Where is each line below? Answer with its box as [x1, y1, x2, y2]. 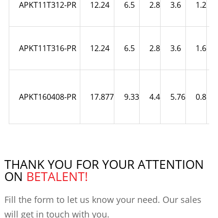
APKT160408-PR [18, 91, 76, 102]
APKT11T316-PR [18, 42, 76, 54]
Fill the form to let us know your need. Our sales [4, 193, 201, 205]
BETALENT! [26, 167, 88, 184]
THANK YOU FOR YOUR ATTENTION [4, 155, 204, 172]
